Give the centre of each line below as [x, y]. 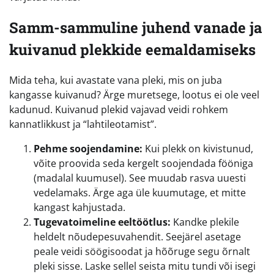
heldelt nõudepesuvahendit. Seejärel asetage [137, 236]
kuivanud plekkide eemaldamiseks [132, 49]
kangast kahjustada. [80, 207]
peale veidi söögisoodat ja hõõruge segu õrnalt [142, 251]
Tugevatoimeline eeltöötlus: [102, 222]
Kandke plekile [205, 222]
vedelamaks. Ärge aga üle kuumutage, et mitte [140, 192]
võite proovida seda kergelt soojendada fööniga [143, 163]
